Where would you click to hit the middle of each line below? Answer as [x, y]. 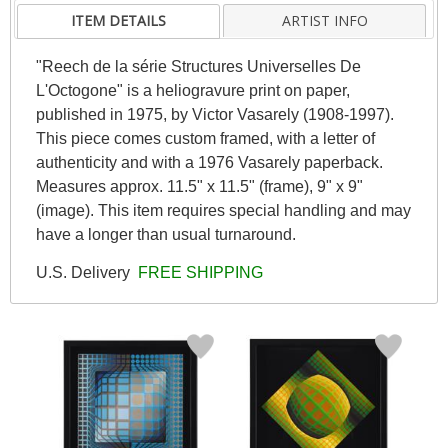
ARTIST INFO [324, 20]
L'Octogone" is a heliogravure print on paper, [192, 90]
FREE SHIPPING [198, 272]
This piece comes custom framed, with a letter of [205, 138]
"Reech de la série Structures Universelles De [198, 66]
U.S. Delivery [84, 272]
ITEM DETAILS [119, 20]
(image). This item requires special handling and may [223, 210]
